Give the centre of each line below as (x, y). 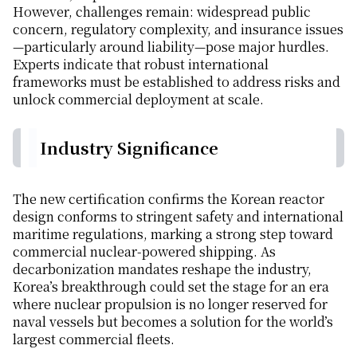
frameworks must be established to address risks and (177, 81)
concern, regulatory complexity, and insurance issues (178, 29)
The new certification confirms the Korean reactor (169, 199)
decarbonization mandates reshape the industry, (162, 269)
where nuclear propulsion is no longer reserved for (170, 304)
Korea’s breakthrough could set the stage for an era (171, 287)
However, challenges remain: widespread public (162, 11)
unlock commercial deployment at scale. (138, 99)
